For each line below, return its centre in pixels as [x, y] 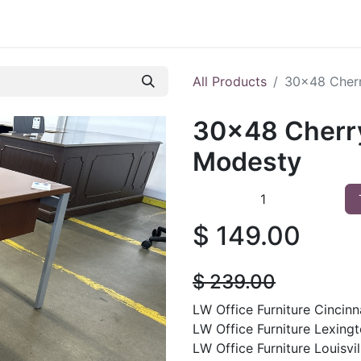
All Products [230, 81]
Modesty [247, 162]
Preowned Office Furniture [165, 23]
